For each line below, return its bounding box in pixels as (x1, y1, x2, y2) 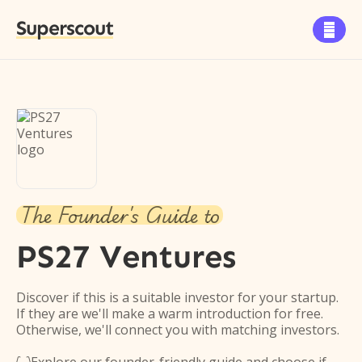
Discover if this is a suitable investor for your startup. (16, 288, 339, 306)
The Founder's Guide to (19, 199, 220, 231)
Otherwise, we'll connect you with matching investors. (16, 321, 339, 339)
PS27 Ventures (16, 237, 236, 276)
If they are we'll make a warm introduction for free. (16, 305, 323, 322)
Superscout (16, 16, 113, 40)
